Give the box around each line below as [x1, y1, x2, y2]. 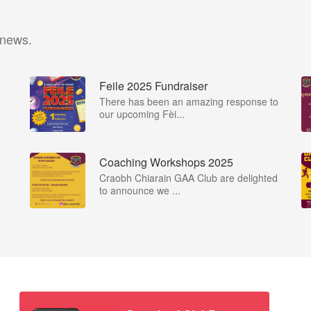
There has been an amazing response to [99, 94, 278, 108]
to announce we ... [99, 183, 180, 197]
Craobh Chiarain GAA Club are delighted [99, 170, 278, 185]
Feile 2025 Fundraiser [99, 77, 208, 94]
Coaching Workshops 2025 [99, 153, 233, 170]
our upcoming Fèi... [99, 106, 185, 121]
